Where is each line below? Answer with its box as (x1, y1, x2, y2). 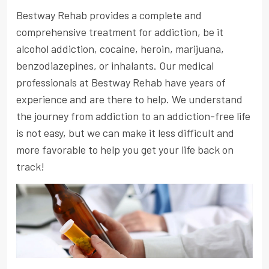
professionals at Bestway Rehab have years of (16, 76, 226, 89)
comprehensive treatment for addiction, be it (16, 25, 223, 39)
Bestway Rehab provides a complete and (16, 8, 202, 22)
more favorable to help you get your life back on (16, 143, 234, 157)
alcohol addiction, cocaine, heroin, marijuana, (16, 42, 224, 56)
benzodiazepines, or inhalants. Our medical (16, 59, 214, 73)
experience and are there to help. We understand (16, 92, 243, 106)
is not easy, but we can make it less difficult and (16, 126, 234, 140)
